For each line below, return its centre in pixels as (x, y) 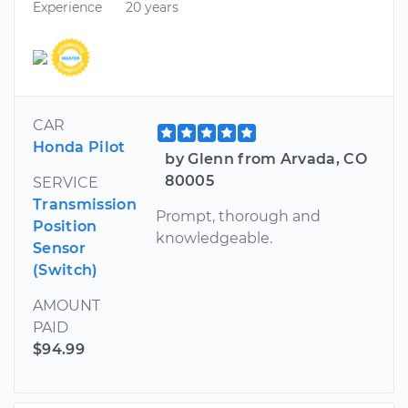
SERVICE (66, 182)
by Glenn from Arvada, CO (266, 158)
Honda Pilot (79, 147)
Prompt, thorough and (239, 216)
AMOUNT (66, 305)
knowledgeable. (214, 238)
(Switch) (66, 270)
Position (65, 226)
